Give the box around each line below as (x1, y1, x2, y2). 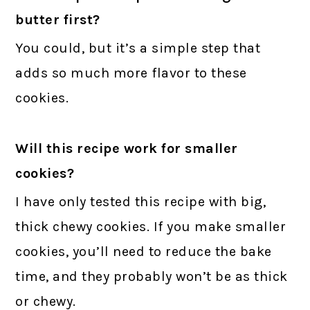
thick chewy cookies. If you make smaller (15, 219, 286, 235)
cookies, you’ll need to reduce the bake (15, 244, 272, 260)
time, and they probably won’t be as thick (15, 268, 288, 285)
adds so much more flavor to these (15, 65, 247, 82)
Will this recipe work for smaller (15, 140, 238, 157)
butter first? (15, 12, 100, 28)
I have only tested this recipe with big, (15, 194, 266, 210)
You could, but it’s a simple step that (15, 40, 261, 57)
